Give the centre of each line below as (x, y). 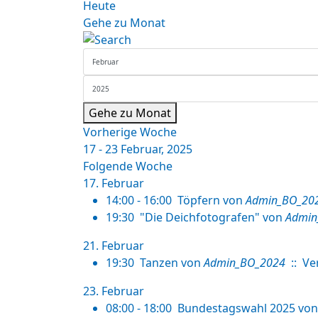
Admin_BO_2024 (245, 263)
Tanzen (159, 263)
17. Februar (114, 183)
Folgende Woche (128, 166)
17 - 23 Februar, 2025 (138, 149)
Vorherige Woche (130, 132)
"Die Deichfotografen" (200, 217)
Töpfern (199, 200)
